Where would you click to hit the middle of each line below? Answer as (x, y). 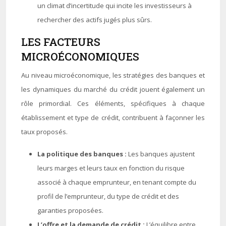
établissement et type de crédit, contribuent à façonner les (113, 118)
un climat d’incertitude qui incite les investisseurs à (115, 6)
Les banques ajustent (161, 154)
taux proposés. (44, 132)
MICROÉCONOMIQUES (80, 56)
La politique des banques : (83, 154)
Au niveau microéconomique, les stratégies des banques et (113, 75)
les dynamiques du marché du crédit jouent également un (113, 89)
